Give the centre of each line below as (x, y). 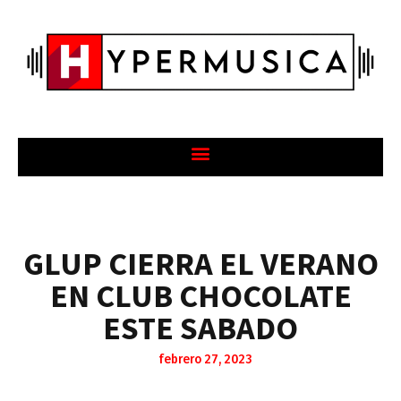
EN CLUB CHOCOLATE (200, 296)
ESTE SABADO (200, 328)
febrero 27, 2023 (205, 360)
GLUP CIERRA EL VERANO (200, 264)
